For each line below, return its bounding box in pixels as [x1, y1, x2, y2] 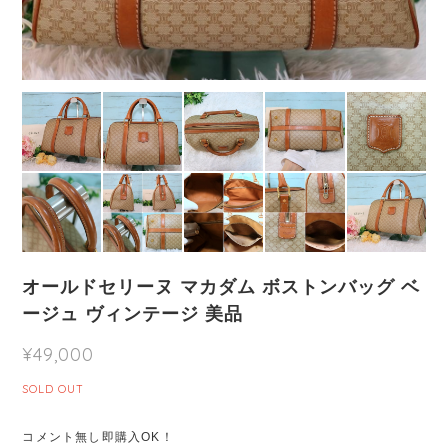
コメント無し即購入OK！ [22, 429, 174, 444]
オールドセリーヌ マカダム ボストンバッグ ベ [22, 274, 420, 298]
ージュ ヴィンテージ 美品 [22, 301, 243, 325]
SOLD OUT [22, 381, 85, 396]
